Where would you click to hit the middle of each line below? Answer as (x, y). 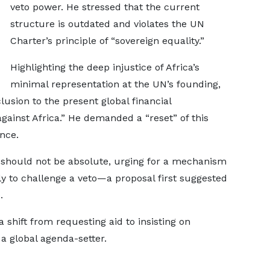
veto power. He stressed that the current (105, 7)
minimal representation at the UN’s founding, (115, 84)
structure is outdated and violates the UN (107, 24)
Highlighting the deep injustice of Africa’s (105, 67)
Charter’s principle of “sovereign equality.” (107, 41)
